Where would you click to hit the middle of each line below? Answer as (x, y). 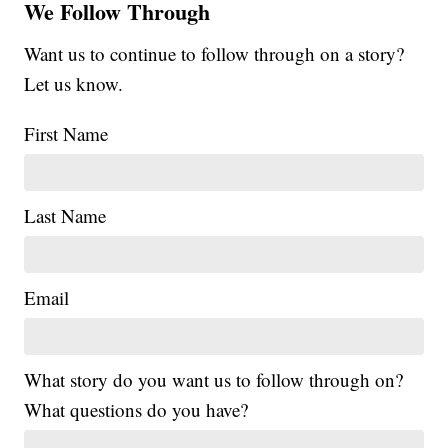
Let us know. (74, 83)
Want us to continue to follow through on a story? (214, 53)
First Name (66, 133)
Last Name (65, 215)
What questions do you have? (136, 409)
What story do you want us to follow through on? (214, 379)
